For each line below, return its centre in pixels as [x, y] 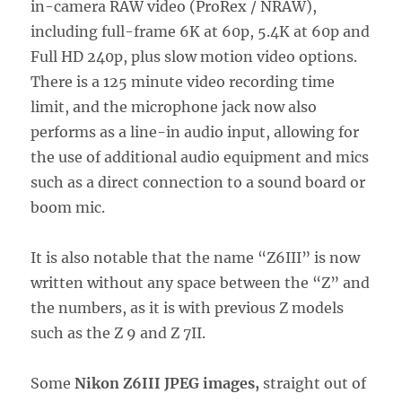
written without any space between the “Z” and [201, 282]
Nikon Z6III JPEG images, [166, 383]
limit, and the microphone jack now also [174, 106]
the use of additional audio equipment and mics [200, 157]
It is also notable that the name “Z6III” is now [196, 257]
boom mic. [68, 207]
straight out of [313, 383]
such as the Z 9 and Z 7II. [118, 332]
